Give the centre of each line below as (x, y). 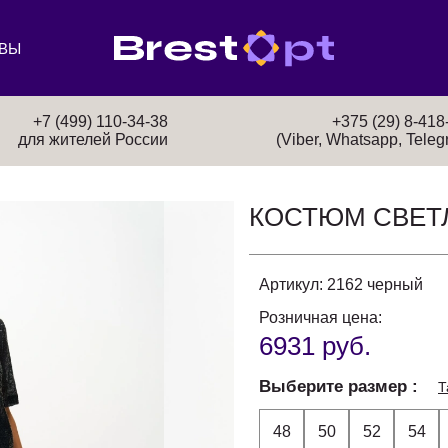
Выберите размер (335, 386)
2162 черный (375, 284)
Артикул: (291, 284)
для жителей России (93, 139)
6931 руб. (315, 346)
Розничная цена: (320, 317)
